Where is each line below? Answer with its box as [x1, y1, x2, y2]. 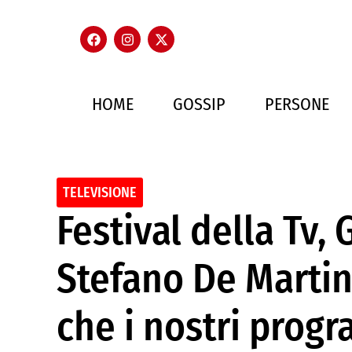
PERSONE [265, 93, 329, 115]
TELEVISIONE [63, 184, 137, 201]
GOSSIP [173, 93, 225, 115]
